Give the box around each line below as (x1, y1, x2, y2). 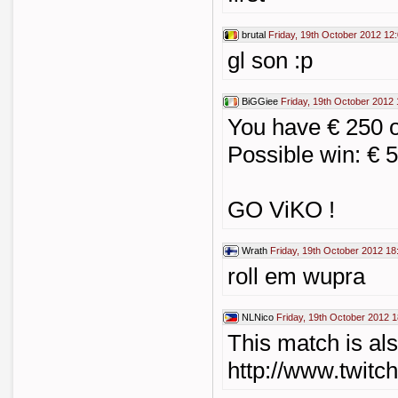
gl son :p (227, 47, 313, 74)
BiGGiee (242, 96, 278, 107)
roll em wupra (227, 263, 365, 290)
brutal (242, 29, 266, 40)
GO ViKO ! (227, 196, 335, 223)
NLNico (242, 312, 274, 322)
